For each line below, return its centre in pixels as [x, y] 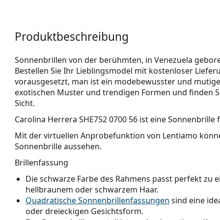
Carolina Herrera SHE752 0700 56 [76, 119]
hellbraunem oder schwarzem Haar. [92, 189]
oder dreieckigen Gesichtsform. [84, 211]
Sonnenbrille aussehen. [58, 146]
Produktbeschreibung [72, 36]
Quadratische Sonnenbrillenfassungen [97, 200]
